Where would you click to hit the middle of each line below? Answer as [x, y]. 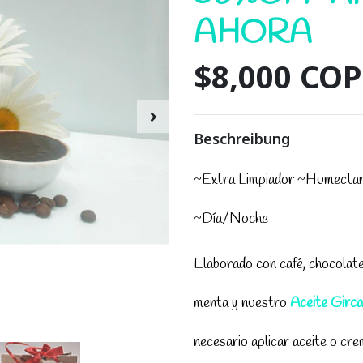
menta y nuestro [240, 303]
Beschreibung [242, 139]
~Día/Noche [231, 219]
